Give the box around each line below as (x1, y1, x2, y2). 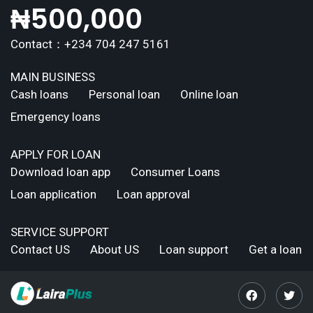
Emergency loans (10, 109, 101, 124)
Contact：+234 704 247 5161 (10, 36, 170, 51)
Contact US (10, 242, 70, 256)
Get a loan (249, 242, 302, 256)
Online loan (180, 87, 238, 101)
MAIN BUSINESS (10, 69, 95, 84)
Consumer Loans (131, 164, 220, 179)
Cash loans (10, 87, 68, 101)
